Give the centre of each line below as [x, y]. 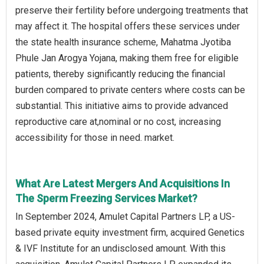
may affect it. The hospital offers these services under [128, 27]
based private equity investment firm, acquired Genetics [130, 233]
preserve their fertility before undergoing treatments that [132, 11]
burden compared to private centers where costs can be [130, 90]
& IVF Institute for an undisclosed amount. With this [121, 249]
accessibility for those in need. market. [95, 138]
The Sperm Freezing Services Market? [106, 199]
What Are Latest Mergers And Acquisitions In [123, 184]
